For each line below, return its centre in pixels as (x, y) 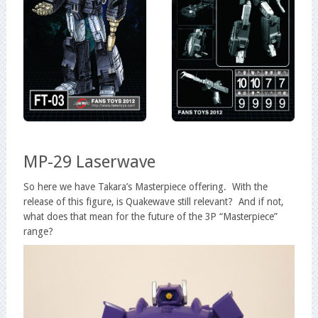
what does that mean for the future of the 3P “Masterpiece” (150, 217)
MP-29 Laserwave (89, 161)
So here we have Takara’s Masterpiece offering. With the (145, 187)
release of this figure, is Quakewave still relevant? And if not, (153, 202)
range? (38, 232)
